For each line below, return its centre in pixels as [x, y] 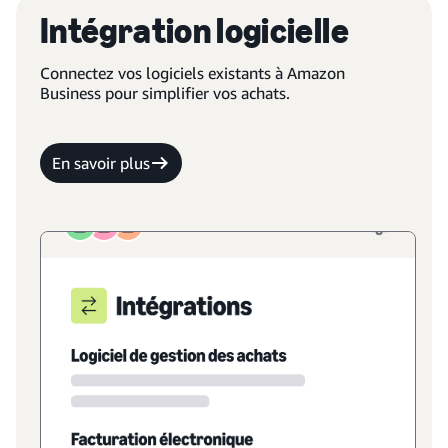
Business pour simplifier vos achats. [165, 93]
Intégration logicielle [194, 30]
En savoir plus [101, 163]
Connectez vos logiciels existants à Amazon [192, 73]
